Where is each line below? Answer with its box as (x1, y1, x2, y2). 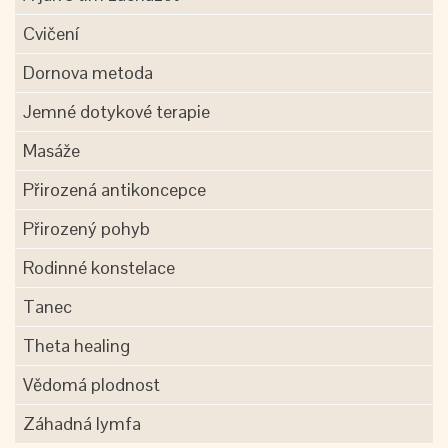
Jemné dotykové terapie (23, 100, 210, 123)
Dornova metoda (23, 61, 153, 84)
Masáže (23, 139, 80, 162)
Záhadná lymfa (23, 412, 141, 435)
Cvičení (23, 22, 79, 45)
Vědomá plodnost (23, 373, 160, 396)
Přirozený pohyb (23, 217, 150, 240)
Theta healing (23, 334, 130, 357)
